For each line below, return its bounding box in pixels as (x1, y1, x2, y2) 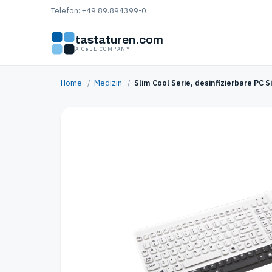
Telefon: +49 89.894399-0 (51, 5, 146, 15)
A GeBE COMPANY (75, 46, 131, 53)
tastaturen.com (75, 33, 163, 47)
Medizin (94, 77, 122, 87)
